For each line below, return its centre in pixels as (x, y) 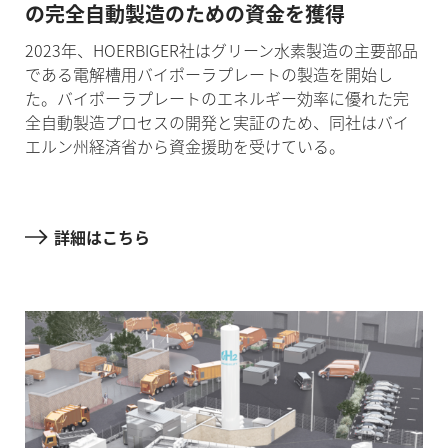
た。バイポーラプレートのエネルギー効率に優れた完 (216, 98)
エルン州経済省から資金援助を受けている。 (184, 146)
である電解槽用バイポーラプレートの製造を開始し (208, 74)
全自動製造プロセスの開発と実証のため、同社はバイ (216, 122)
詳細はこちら (101, 236)
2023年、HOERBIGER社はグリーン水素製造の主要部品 (221, 50)
